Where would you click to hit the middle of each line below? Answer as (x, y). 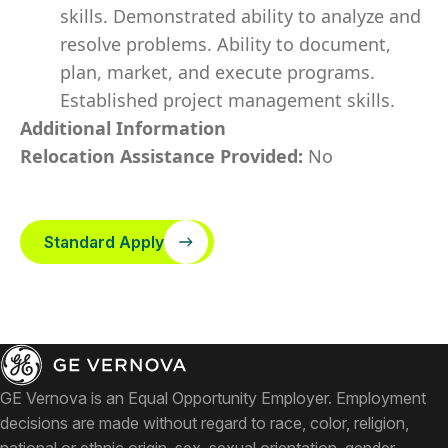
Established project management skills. (227, 100)
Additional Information (123, 128)
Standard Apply (104, 242)
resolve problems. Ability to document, (225, 44)
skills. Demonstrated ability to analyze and (240, 16)
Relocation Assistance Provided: (164, 156)
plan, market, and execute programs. (217, 72)
